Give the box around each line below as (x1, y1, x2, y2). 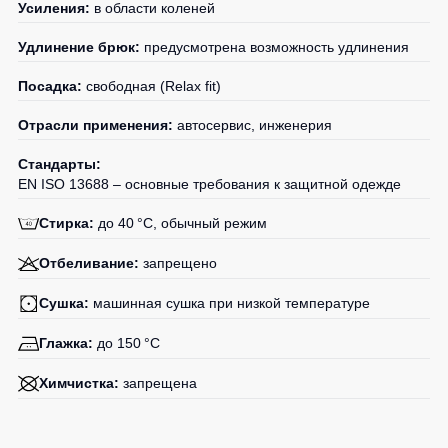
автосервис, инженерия (173, 117, 332, 133)
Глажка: (38, 335, 93, 351)
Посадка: (18, 78, 82, 94)
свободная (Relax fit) (82, 78, 221, 94)
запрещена (118, 375, 197, 391)
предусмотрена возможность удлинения (140, 39, 409, 55)
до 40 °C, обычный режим (93, 215, 267, 231)
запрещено (138, 255, 217, 271)
